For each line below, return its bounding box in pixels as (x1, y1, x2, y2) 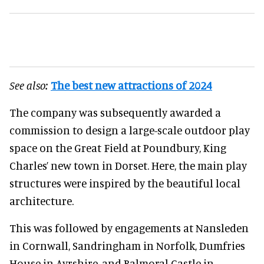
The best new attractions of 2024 (51, 78, 212, 92)
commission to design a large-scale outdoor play (9, 123, 250, 137)
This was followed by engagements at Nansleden (9, 220, 249, 235)
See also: (9, 78, 48, 92)
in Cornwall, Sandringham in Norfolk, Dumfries (9, 238, 245, 252)
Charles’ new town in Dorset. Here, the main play (9, 158, 247, 172)
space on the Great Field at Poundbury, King (9, 140, 226, 154)
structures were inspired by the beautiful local (9, 176, 240, 190)
